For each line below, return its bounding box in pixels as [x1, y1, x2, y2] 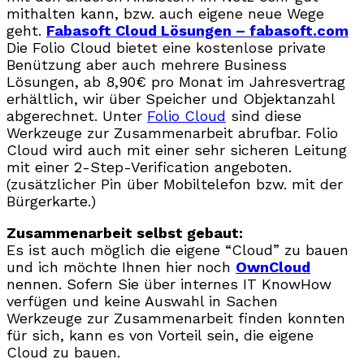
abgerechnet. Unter [6, 106, 147, 124]
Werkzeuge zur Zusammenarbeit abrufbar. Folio [6, 123, 338, 141]
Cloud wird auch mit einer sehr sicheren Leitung [6, 141, 347, 158]
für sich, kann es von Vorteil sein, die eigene [6, 326, 314, 344]
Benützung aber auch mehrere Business [6, 55, 287, 73]
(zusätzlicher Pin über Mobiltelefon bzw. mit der [6, 175, 343, 193]
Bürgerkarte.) [6, 192, 96, 210]
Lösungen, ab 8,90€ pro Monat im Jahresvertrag [6, 72, 345, 90]
